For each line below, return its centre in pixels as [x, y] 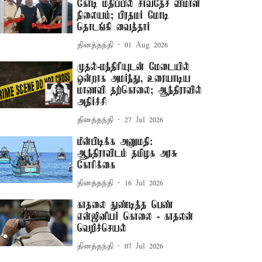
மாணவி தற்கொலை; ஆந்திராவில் [140, 91]
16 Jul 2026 [144, 183]
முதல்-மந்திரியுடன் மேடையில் [134, 67]
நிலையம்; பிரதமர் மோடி [123, 16]
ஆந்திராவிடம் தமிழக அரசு [128, 154]
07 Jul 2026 [144, 246]
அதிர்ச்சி [92, 102]
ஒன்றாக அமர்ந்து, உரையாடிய [134, 79]
